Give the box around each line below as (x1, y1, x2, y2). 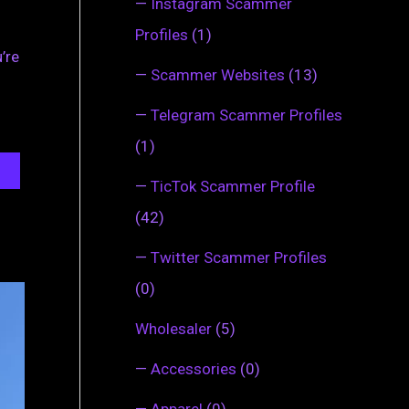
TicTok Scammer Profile (151, 176, 315, 195)
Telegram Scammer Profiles (151, 105, 342, 124)
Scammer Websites (151, 65, 285, 84)
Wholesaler (135, 319, 212, 338)
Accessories (151, 359, 236, 378)
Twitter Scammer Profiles (151, 247, 327, 267)
